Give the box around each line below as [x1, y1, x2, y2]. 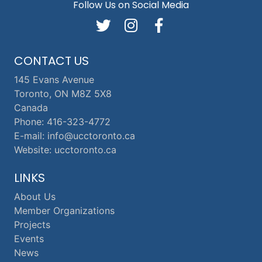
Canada [14, 101, 48, 113]
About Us [14, 190, 56, 202]
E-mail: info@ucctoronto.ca [14, 129, 135, 142]
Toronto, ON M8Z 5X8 [14, 87, 112, 99]
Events [14, 232, 44, 244]
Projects [14, 218, 50, 230]
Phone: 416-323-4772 [14, 115, 111, 127]
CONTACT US [14, 52, 89, 69]
